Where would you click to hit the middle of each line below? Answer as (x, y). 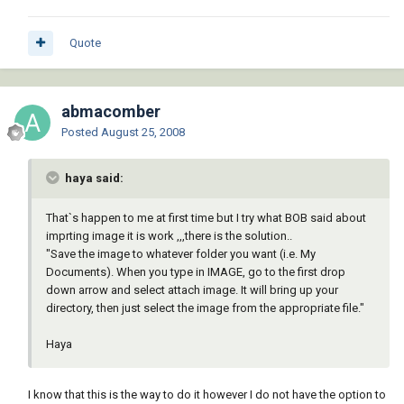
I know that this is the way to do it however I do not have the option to (207, 395)
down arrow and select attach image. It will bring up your (192, 290)
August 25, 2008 (143, 133)
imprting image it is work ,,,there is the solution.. (169, 236)
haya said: (93, 179)
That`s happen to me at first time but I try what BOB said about (206, 218)
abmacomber (111, 112)
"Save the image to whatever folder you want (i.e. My (181, 254)
